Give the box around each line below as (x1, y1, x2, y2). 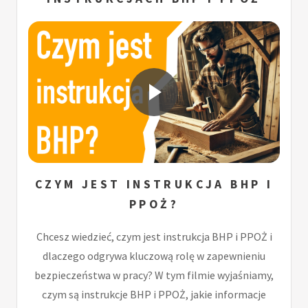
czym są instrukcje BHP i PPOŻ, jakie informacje (42, 287, 266, 301)
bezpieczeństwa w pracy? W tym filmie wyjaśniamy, (34, 267, 274, 282)
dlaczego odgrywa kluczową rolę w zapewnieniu (43, 248, 265, 263)
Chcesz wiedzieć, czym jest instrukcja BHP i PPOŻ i (36, 229, 272, 243)
